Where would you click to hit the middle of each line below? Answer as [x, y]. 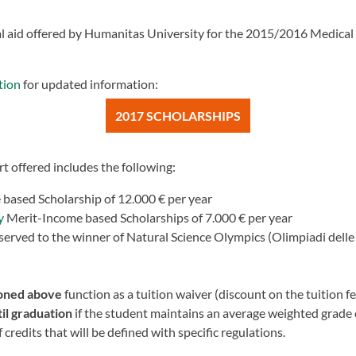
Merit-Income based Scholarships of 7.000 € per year [148, 217]
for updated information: [89, 84]
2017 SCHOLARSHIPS [178, 116]
